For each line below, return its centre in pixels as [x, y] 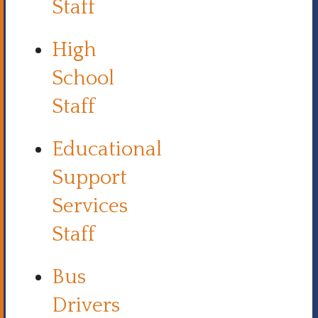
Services [90, 207]
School [83, 79]
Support [89, 178]
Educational [107, 150]
